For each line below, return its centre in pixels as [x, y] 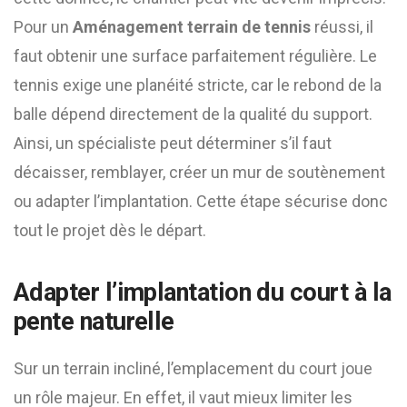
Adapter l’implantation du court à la [203, 293]
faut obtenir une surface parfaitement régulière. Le [195, 56]
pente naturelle [94, 322]
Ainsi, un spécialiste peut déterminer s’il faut [173, 143]
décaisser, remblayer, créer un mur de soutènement [199, 172]
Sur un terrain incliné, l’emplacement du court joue [193, 368]
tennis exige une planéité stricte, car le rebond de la [198, 85]
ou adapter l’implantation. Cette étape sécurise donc [201, 201]
